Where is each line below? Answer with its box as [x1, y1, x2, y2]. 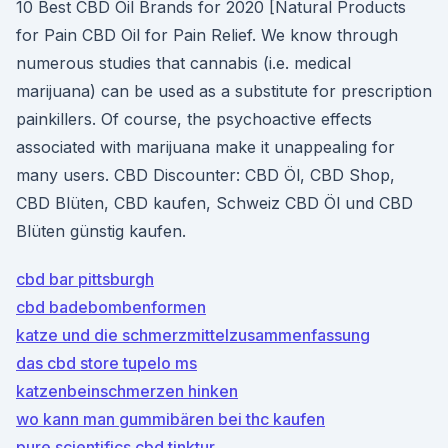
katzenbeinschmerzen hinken [16, 381, 238, 401]
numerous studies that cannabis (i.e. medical [16, 53, 351, 73]
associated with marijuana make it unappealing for [16, 137, 395, 157]
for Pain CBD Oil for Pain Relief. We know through [16, 25, 398, 45]
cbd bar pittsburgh [16, 269, 154, 289]
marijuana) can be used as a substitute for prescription [16, 81, 432, 101]
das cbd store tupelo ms [16, 353, 197, 373]
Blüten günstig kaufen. [16, 221, 186, 241]
